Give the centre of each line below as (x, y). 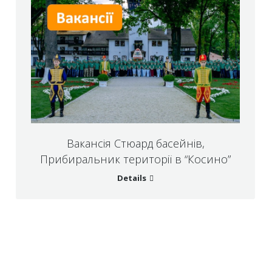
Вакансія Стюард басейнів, (135, 144)
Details (132, 178)
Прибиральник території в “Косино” (135, 159)
